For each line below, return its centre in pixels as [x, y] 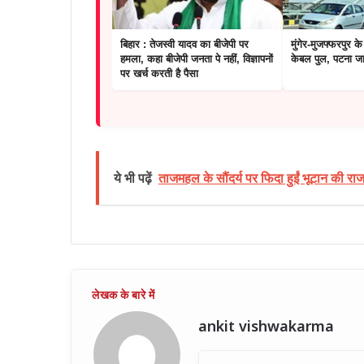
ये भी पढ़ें [133, 178]
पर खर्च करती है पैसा [159, 74]
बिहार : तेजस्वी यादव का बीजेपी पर [184, 45]
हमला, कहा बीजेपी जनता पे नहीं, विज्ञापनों [197, 59]
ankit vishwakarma [266, 328]
